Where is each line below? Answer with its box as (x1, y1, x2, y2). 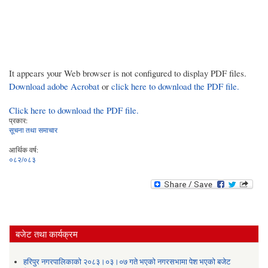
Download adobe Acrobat (9, 80, 102, 92)
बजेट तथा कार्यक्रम (16, 228, 78, 240)
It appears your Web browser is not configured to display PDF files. (9, 66, 246, 79)
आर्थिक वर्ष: (9, 144, 38, 154)
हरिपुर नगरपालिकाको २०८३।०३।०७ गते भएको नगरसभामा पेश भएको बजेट (23, 256, 230, 267)
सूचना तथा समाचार (9, 124, 57, 135)
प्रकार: (9, 115, 28, 125)
